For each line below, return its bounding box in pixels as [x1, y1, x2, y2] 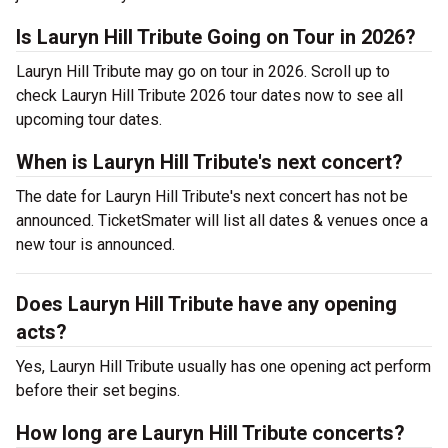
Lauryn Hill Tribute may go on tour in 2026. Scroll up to [16, 62, 390, 81]
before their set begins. [16, 381, 180, 400]
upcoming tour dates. [16, 110, 170, 129]
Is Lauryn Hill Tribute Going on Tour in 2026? [16, 25, 416, 49]
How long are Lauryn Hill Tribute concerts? [16, 421, 405, 445]
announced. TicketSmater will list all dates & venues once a [16, 211, 428, 230]
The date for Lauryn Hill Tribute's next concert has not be [16, 187, 408, 206]
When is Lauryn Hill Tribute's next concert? [16, 150, 403, 174]
